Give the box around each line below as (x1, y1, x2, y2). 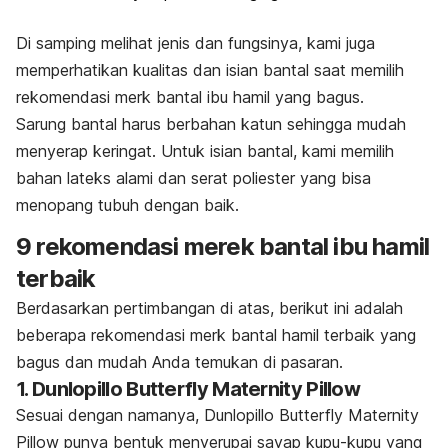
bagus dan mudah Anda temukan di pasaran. (16, 351, 343, 372)
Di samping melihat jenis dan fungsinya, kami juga (16, 32, 375, 53)
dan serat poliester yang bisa (153, 167, 371, 188)
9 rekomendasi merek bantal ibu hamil (16, 231, 430, 261)
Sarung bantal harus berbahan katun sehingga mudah (16, 113, 406, 134)
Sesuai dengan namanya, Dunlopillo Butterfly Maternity (16, 404, 419, 425)
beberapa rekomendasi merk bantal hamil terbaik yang (16, 324, 416, 345)
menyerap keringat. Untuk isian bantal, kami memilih (16, 140, 394, 161)
